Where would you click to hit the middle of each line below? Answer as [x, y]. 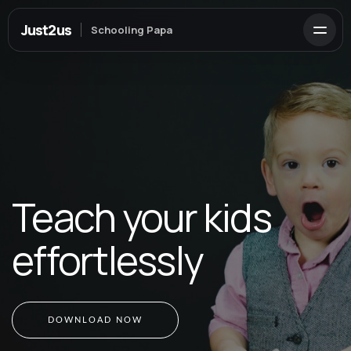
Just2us [46, 29]
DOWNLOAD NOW [95, 320]
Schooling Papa [131, 30]
